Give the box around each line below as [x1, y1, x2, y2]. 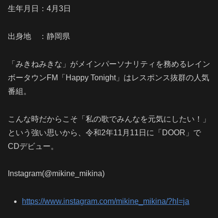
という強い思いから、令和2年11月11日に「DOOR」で [8, 128, 201, 137]
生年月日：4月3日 [8, 4, 71, 13]
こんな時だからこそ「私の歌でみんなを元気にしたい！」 [8, 114, 210, 123]
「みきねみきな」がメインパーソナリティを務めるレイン [8, 59, 210, 68]
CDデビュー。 [8, 142, 58, 150]
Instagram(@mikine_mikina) [8, 169, 105, 178]
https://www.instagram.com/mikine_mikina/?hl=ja [22, 197, 190, 206]
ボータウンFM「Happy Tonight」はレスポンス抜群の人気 [8, 73, 209, 82]
